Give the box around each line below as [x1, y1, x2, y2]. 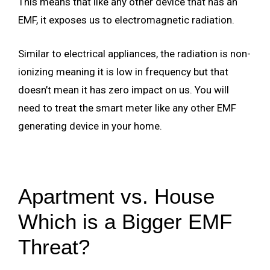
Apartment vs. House [18, 184, 215, 208]
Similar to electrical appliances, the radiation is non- [18, 47, 251, 60]
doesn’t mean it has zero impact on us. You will [18, 83, 229, 96]
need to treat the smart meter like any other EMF [18, 101, 236, 114]
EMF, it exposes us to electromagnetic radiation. [18, 14, 234, 27]
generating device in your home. [18, 119, 162, 132]
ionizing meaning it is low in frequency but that [18, 65, 228, 78]
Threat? [18, 234, 96, 259]
